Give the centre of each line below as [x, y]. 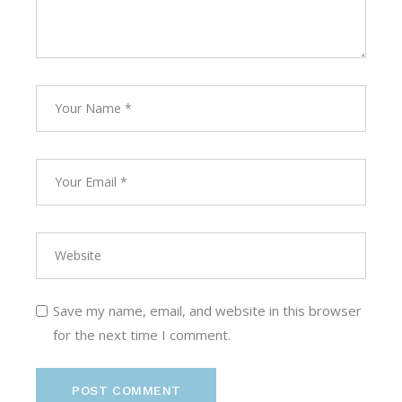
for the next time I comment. [142, 334]
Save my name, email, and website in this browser [208, 310]
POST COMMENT [127, 390]
